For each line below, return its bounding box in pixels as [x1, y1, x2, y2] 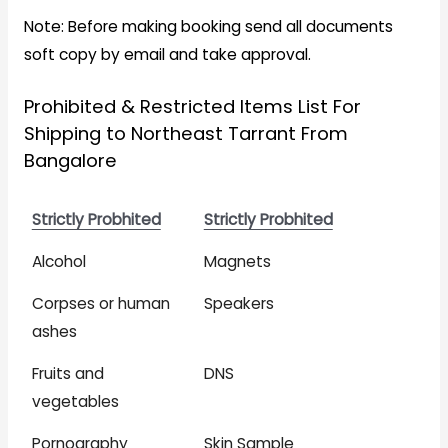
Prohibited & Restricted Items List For [23, 94, 361, 120]
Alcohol [31, 251, 86, 273]
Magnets [203, 251, 271, 273]
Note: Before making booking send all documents [23, 15, 393, 37]
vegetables [31, 391, 119, 413]
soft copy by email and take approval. [23, 43, 315, 65]
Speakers [203, 293, 274, 315]
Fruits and [31, 363, 104, 385]
